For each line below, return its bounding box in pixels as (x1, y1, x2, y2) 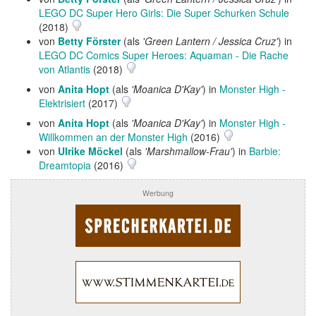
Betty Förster (58, 34, 121, 48)
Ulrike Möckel (58, 144, 123, 158)
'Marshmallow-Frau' (145, 144, 232, 158)
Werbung (142, 188, 174, 198)
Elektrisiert (39, 96, 85, 110)
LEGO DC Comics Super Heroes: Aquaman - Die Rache (39, 48, 288, 62)
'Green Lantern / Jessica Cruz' (142, 34, 278, 48)
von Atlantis (39, 62, 90, 76)
